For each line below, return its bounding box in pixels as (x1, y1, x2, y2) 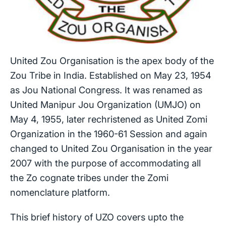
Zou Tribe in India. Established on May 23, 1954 (10, 69, 211, 81)
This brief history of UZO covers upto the (10, 211, 184, 222)
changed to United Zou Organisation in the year (10, 142, 212, 154)
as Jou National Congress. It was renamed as (10, 84, 202, 95)
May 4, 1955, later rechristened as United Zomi (10, 113, 207, 125)
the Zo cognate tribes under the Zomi (10, 172, 168, 183)
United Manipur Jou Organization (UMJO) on (10, 98, 201, 110)
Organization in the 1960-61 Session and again (10, 128, 207, 139)
